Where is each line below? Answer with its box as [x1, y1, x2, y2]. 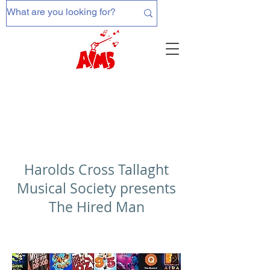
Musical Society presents [17, 179, 176, 198]
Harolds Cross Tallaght [24, 160, 169, 179]
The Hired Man [48, 198, 145, 216]
